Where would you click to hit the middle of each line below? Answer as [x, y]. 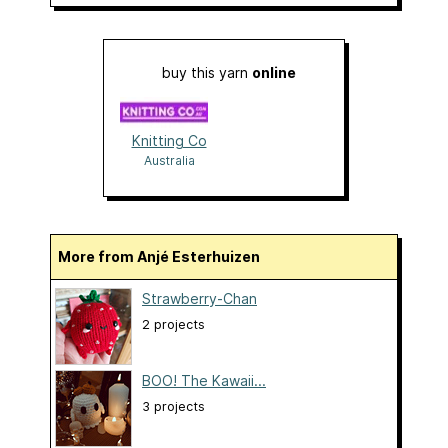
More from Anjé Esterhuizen [165, 257]
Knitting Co [169, 141]
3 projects [173, 407]
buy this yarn [207, 73]
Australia [169, 161]
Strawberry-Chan [199, 299]
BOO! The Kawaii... [204, 381]
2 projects [173, 325]
